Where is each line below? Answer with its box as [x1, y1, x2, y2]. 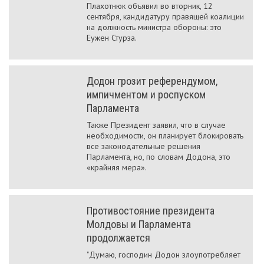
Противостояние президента [87, 204, 214, 217]
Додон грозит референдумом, [87, 75, 217, 87]
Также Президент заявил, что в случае [87, 120, 226, 130]
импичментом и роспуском [87, 88, 206, 101]
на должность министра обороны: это [87, 22, 222, 32]
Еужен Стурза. [87, 32, 137, 43]
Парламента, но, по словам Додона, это [87, 151, 230, 162]
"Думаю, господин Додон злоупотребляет [87, 249, 240, 260]
